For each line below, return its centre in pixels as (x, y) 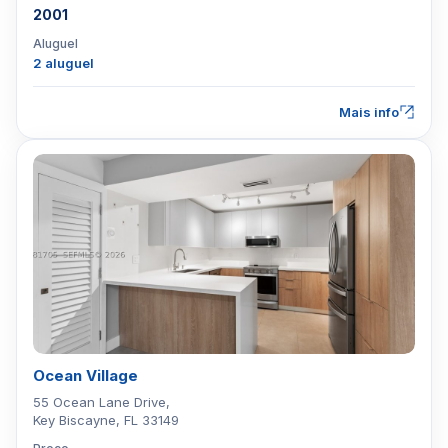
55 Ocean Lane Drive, (101, 402)
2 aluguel (63, 63)
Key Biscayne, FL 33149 (106, 420)
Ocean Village (85, 375)
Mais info (369, 112)
